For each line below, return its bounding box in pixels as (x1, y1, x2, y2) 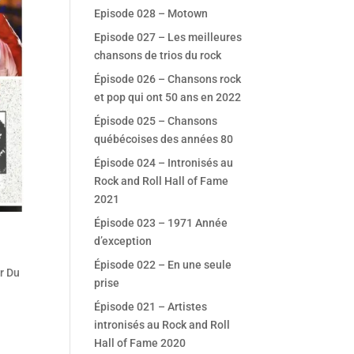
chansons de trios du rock (94, 49, 222, 62)
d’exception (94, 235, 153, 247)
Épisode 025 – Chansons (94, 115, 218, 127)
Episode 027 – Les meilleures (94, 31, 243, 43)
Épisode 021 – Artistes (94, 300, 208, 313)
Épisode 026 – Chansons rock (94, 73, 242, 85)
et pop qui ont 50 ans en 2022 (94, 91, 242, 104)
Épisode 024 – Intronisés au (94, 156, 234, 169)
